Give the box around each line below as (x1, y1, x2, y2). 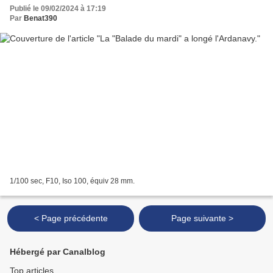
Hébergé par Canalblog (10, 247, 105, 257)
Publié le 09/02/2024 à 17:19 (10, 4, 106, 13)
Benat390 (24, 13, 57, 23)
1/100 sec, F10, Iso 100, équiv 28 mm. (10, 177, 135, 186)
